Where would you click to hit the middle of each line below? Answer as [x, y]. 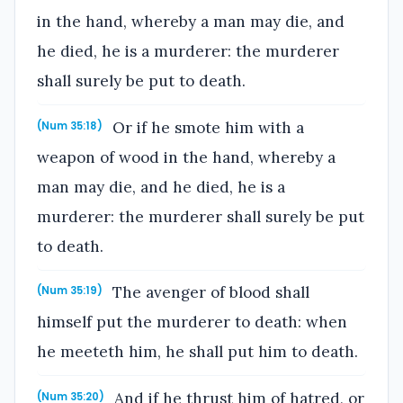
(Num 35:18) [70, 125]
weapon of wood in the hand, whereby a [186, 157]
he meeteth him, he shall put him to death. [197, 352]
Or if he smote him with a [206, 127]
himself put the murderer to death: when [192, 322]
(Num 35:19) [70, 291]
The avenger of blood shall [209, 293]
